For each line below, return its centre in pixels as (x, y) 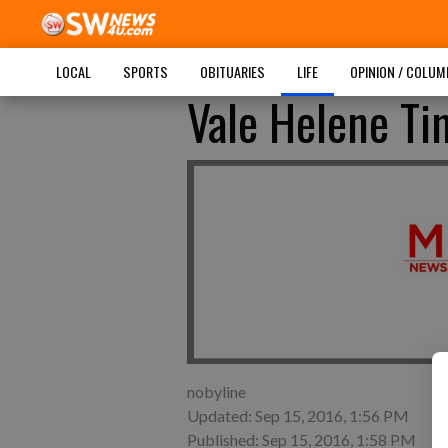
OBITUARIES (232, 71)
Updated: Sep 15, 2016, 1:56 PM (298, 415)
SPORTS (145, 71)
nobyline (216, 391)
